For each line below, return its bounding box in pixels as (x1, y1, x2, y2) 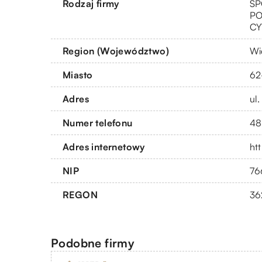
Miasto (63, 68, 93, 81)
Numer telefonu (63, 116, 133, 129)
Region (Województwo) (63, 44, 169, 57)
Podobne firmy (51, 235, 135, 250)
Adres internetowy (63, 140, 145, 153)
